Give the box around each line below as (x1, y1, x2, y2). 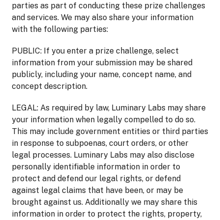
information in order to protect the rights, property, (12, 209, 202, 219)
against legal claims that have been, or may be (12, 186, 183, 195)
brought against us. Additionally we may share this (12, 197, 197, 207)
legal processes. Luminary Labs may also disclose (12, 150, 194, 160)
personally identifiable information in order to (12, 162, 180, 171)
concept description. (12, 82, 87, 91)
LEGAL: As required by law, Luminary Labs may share (12, 103, 206, 112)
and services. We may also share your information (12, 13, 193, 22)
